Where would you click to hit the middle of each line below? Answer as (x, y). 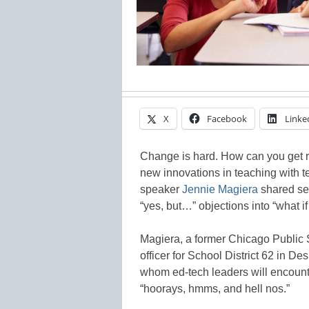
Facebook (227, 119)
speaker (161, 190)
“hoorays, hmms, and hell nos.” (215, 289)
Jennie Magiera (220, 190)
